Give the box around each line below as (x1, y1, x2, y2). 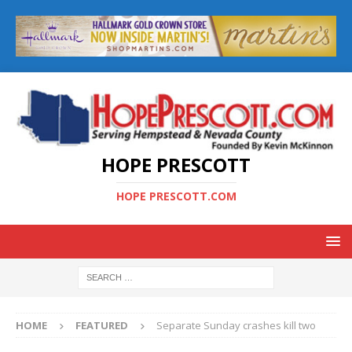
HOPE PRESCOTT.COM (115, 188, 236, 203)
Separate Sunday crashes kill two (156, 317, 316, 332)
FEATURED (75, 317, 128, 332)
